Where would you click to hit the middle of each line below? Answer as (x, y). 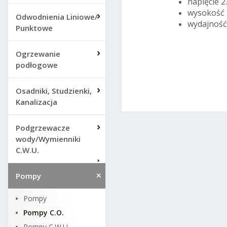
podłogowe (37, 65)
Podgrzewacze (43, 128)
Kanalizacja (36, 102)
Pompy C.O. (44, 213)
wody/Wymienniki (48, 139)
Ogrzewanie (38, 54)
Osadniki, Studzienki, (54, 91)
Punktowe (34, 28)
